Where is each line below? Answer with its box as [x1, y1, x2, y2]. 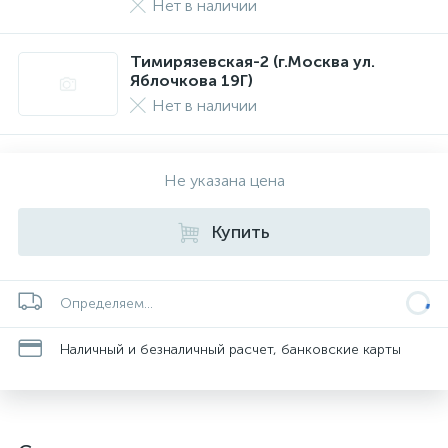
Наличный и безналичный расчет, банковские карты [60, 340, 401, 358]
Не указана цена [163, 171, 285, 190]
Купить [211, 221, 270, 243]
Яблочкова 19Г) [130, 71, 253, 90]
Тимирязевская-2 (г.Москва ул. [130, 52, 375, 71]
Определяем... [60, 295, 153, 312]
